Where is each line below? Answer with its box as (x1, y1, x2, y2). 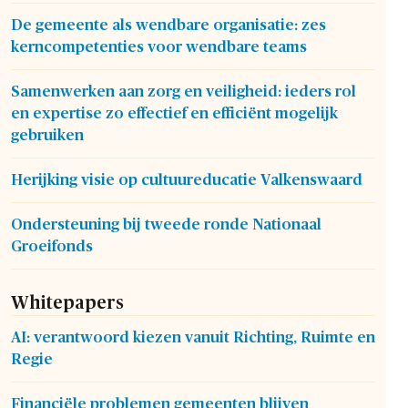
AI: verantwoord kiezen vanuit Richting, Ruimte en (11, 330, 375, 345)
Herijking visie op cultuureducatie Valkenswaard (11, 172, 362, 188)
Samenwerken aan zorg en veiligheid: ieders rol (11, 84, 356, 99)
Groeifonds (11, 239, 93, 254)
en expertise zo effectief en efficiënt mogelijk (11, 106, 338, 121)
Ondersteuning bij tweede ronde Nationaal (11, 217, 321, 232)
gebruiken (11, 127, 84, 143)
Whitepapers (11, 294, 124, 312)
